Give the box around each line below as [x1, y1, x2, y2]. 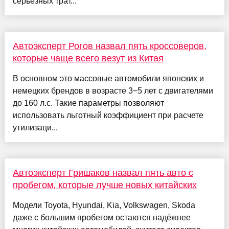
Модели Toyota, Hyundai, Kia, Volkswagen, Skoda [12, 201, 195, 210]
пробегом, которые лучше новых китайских [12, 180, 197, 191]
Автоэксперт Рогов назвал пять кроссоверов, [12, 41, 207, 52]
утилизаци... [12, 123, 58, 132]
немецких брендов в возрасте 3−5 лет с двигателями [12, 86, 213, 96]
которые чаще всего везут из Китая [12, 53, 164, 64]
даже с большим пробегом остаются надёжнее [12, 213, 191, 222]
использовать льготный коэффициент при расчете [12, 111, 203, 120]
